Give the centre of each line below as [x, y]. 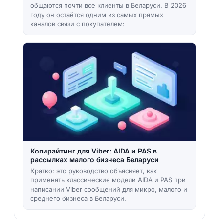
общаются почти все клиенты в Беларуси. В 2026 [108, 5]
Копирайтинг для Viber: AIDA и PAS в [93, 151]
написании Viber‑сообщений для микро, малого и [109, 189]
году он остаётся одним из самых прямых [97, 14]
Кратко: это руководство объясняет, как [93, 171]
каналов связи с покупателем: [77, 24]
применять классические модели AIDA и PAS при [108, 180]
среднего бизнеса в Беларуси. [78, 199]
